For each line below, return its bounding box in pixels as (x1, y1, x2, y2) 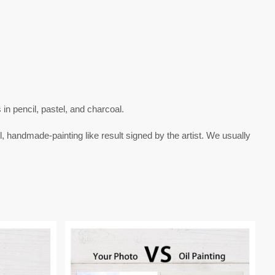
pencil (13, 104, 36, 114)
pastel (41, 104, 65, 114)
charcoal (87, 104, 122, 114)
